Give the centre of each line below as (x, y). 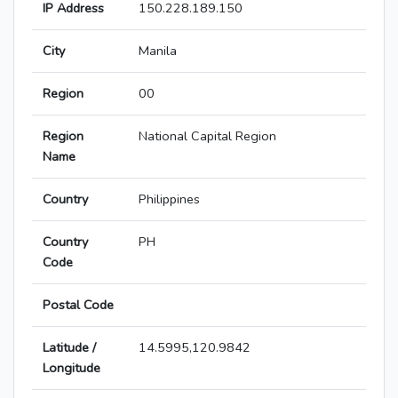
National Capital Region (207, 136)
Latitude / (69, 348)
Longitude (72, 368)
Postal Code (78, 305)
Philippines (169, 199)
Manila (158, 51)
